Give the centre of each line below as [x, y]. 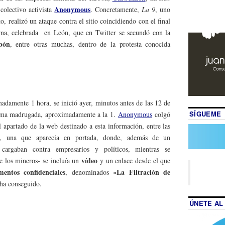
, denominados [89, 172]
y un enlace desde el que [134, 160]
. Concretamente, [116, 10]
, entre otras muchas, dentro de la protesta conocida [90, 44]
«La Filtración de [142, 172]
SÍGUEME [205, 114]
